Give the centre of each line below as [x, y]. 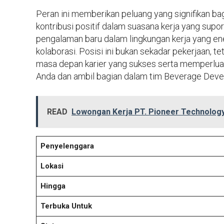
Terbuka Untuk [66, 206]
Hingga [53, 186]
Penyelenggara [67, 146]
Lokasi [52, 166]
